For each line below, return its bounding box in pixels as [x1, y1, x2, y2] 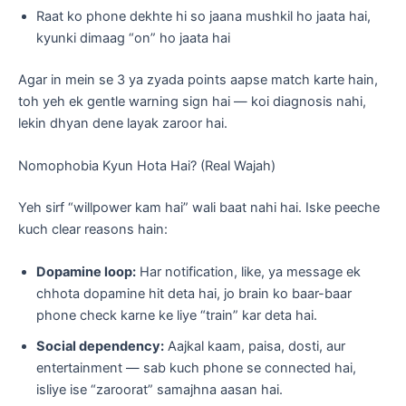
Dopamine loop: [36, 264, 136, 281]
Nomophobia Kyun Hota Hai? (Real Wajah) [18, 158, 275, 175]
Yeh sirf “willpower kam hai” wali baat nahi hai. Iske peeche [18, 199, 380, 217]
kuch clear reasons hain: [18, 221, 168, 238]
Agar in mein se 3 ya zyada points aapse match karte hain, [18, 71, 378, 88]
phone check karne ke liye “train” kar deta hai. [36, 307, 317, 324]
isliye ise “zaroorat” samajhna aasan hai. [36, 382, 283, 399]
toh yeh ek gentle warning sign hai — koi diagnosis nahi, [18, 92, 366, 110]
